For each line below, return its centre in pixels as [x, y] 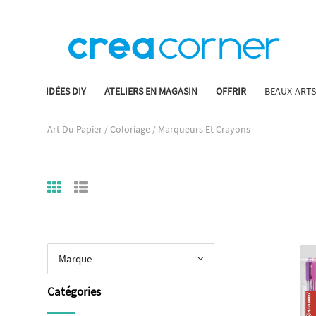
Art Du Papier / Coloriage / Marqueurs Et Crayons [149, 129]
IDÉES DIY [66, 91]
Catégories [74, 291]
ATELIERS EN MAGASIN [151, 91]
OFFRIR [231, 91]
